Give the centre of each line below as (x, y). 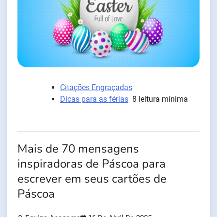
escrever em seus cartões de (92, 179)
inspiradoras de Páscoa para (92, 164)
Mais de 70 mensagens (78, 149)
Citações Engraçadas (96, 87)
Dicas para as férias (94, 99)
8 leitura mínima (160, 99)
